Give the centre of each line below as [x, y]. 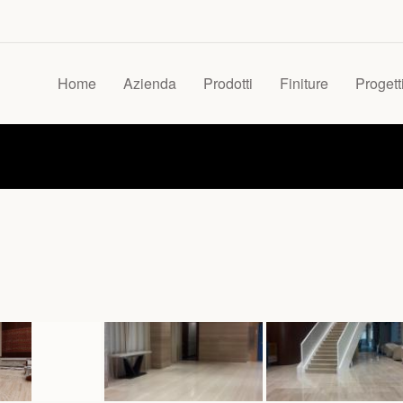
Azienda [150, 83]
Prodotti [228, 83]
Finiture [304, 83]
